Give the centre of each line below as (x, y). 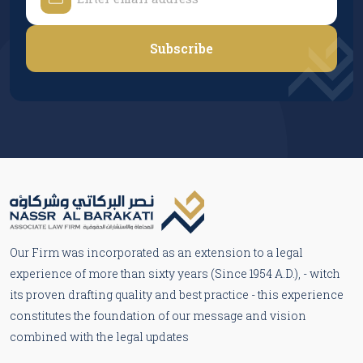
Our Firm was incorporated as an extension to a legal (156, 252)
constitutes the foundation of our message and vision (158, 315)
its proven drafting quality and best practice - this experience (177, 294)
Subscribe (181, 49)
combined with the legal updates (99, 336)
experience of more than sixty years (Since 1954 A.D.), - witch (175, 273)
